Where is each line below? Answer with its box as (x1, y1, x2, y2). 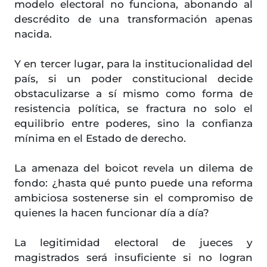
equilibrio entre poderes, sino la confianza (14, 117, 253, 130)
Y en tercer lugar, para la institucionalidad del (14, 58, 253, 70)
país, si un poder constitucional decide (14, 73, 253, 85)
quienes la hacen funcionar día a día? (14, 207, 209, 219)
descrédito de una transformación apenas (14, 13, 253, 26)
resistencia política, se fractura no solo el (14, 103, 253, 115)
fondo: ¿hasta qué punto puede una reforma (14, 177, 253, 190)
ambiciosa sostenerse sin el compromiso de (14, 192, 253, 204)
